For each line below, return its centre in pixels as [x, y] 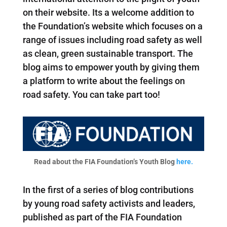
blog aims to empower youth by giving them [111, 67]
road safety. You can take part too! [91, 94]
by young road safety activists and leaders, [109, 203]
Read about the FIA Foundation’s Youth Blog [105, 161]
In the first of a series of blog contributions [108, 190]
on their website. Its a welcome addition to [108, 12]
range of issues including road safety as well [112, 40]
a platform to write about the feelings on [104, 81]
